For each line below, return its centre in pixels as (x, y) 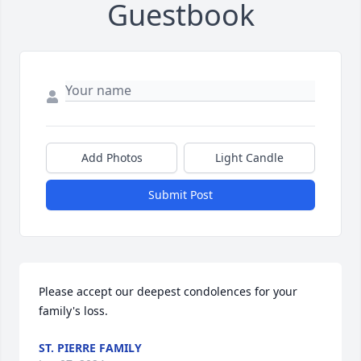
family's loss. (73, 311)
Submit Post (180, 195)
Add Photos (112, 158)
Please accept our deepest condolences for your (168, 292)
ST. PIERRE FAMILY (90, 348)
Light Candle (249, 158)
